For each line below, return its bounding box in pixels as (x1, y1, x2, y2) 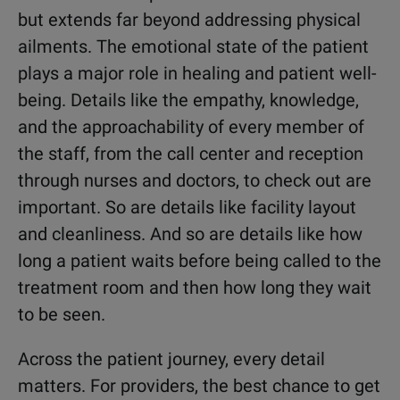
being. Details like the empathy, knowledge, (18, 89, 359, 111)
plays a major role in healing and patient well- (18, 62, 377, 84)
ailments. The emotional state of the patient (18, 36, 369, 57)
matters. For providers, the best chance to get (18, 375, 380, 396)
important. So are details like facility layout (18, 196, 356, 218)
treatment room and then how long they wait (18, 277, 371, 298)
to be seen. (18, 304, 105, 325)
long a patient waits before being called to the (18, 250, 381, 271)
